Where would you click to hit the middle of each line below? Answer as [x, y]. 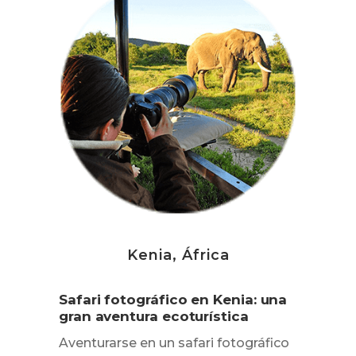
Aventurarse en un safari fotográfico [174, 343]
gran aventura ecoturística [154, 317]
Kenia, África [178, 255]
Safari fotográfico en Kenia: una [173, 300]
